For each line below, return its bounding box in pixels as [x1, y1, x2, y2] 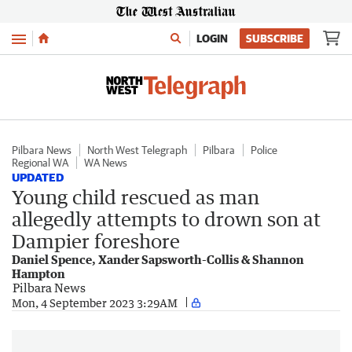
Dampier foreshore [12, 229, 180, 252]
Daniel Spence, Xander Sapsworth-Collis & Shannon [12, 252, 304, 266]
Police [251, 144, 277, 156]
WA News [84, 156, 127, 169]
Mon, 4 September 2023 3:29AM [12, 295, 178, 310]
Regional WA [12, 156, 68, 169]
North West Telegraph [87, 144, 187, 156]
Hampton [12, 266, 65, 280]
